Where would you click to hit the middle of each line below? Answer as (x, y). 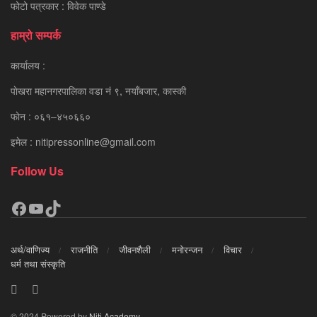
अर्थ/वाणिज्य (30, 250)
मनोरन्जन (187, 250)
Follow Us (37, 171)
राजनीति (84, 250)
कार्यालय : (28, 65)
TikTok (69, 207)
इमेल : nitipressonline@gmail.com (83, 141)
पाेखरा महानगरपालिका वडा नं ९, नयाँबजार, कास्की (98, 90)
